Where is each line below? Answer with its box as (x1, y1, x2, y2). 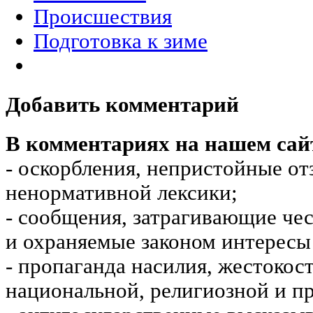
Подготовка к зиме (34, 29, 208, 53)
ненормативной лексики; (6, 181, 238, 205)
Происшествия (34, 4, 172, 29)
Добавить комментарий (6, 93, 239, 117)
